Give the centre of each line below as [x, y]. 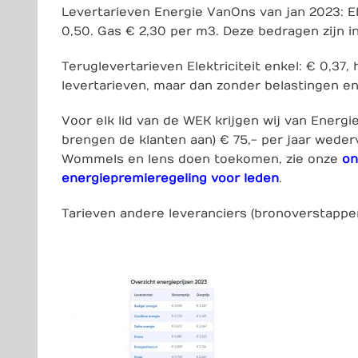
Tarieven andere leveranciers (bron [173, 214]
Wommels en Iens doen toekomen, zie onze [202, 159]
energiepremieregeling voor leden [170, 179]
